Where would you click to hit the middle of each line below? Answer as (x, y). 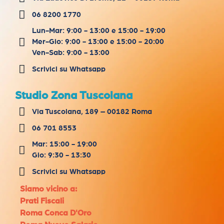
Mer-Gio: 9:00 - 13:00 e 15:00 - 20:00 (98, 42)
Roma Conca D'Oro (56, 213)
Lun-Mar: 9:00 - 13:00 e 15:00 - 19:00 (98, 31)
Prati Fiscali (42, 201)
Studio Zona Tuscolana (74, 96)
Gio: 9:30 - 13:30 (61, 155)
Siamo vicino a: (48, 189)
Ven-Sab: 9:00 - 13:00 (70, 53)
